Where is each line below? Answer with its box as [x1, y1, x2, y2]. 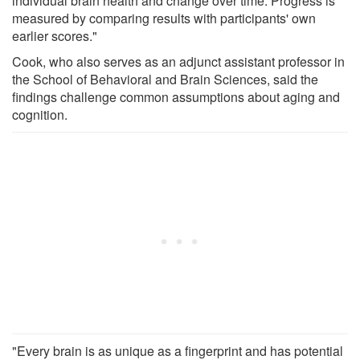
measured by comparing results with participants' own [12, 9, 316, 28]
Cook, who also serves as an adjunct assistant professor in [12, 52, 345, 72]
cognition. [12, 105, 67, 125]
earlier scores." [12, 27, 97, 46]
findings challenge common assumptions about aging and [12, 88, 340, 107]
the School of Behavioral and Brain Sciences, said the [12, 70, 318, 89]
